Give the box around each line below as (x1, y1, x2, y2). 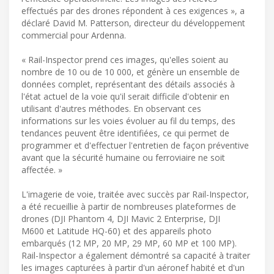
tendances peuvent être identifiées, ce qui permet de (21, 127, 229, 139)
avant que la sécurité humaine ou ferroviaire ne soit (21, 151, 225, 163)
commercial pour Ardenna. (21, 29, 126, 41)
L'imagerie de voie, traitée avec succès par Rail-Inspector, (21, 188, 249, 200)
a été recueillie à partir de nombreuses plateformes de (21, 200, 236, 212)
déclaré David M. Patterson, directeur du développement (21, 17, 245, 29)
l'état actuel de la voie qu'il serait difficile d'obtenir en (21, 90, 229, 102)
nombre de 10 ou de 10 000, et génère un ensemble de (21, 65, 240, 78)
